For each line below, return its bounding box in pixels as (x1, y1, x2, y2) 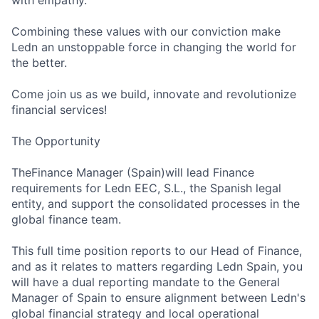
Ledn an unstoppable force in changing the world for (11, 40, 296, 55)
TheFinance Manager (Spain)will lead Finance (11, 165, 254, 180)
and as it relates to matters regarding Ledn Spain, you (11, 259, 303, 274)
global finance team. (11, 212, 121, 227)
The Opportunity (11, 134, 100, 149)
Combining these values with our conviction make (11, 24, 281, 39)
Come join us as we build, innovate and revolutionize (11, 87, 296, 102)
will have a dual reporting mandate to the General (11, 275, 280, 290)
